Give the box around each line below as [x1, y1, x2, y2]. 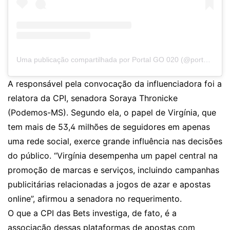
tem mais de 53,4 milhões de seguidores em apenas [8, 122, 210, 132]
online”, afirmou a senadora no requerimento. [8, 194, 182, 204]
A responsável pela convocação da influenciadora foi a [8, 79, 222, 89]
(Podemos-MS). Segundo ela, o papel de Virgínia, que [8, 107, 216, 118]
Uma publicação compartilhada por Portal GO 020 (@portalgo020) [203, 55, 210, 64]
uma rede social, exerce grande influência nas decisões [8, 136, 222, 147]
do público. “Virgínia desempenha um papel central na [8, 150, 218, 161]
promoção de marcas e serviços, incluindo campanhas [8, 165, 219, 176]
